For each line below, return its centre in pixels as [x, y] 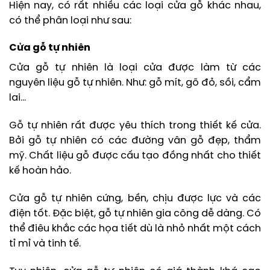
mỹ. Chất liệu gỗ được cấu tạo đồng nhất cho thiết [135, 156]
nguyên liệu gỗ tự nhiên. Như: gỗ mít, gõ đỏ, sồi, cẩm [135, 83]
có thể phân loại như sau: [70, 20]
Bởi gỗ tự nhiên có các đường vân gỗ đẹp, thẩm [135, 141]
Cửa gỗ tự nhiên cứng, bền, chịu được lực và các [135, 199]
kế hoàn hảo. [40, 171]
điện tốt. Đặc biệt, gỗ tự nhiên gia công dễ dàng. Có [135, 214]
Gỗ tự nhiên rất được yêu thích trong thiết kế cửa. [135, 126]
